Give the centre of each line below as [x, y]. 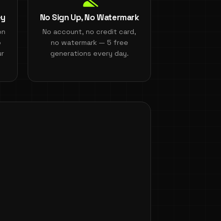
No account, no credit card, [89, 31]
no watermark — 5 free [89, 42]
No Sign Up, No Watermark [89, 17]
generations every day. [89, 53]
